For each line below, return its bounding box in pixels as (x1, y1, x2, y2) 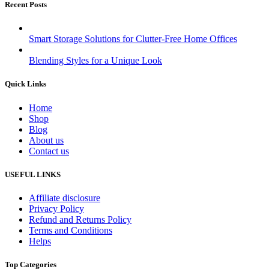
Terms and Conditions (29, 225, 112, 235)
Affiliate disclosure (29, 192, 100, 203)
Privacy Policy (29, 203, 84, 214)
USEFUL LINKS (5, 169, 61, 179)
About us (29, 134, 64, 145)
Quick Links (5, 79, 46, 89)
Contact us (29, 145, 69, 156)
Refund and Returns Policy (29, 214, 131, 225)
